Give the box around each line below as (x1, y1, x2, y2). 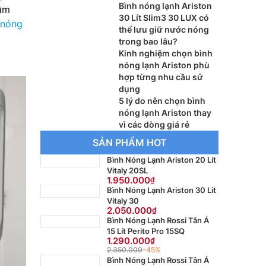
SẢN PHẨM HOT (92, 137, 167, 148)
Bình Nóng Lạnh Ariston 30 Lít (107, 185, 216, 195)
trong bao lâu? (119, 36, 178, 46)
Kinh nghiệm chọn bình (119, 48, 213, 58)
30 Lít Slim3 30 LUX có (119, 12, 209, 23)
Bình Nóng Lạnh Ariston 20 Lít (107, 155, 216, 164)
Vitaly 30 (107, 196, 139, 205)
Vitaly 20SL (107, 166, 148, 175)
